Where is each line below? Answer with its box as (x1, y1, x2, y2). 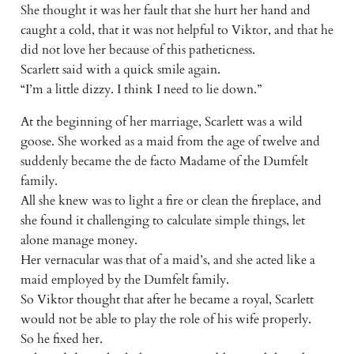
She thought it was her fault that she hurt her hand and (20, 2, 311, 20)
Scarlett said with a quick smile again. (20, 61, 220, 79)
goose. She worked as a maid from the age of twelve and (20, 133, 320, 151)
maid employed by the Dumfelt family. (20, 271, 229, 289)
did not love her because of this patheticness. (20, 41, 255, 59)
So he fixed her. (20, 330, 103, 348)
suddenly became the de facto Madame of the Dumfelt (20, 153, 308, 171)
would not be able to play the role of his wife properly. (20, 311, 311, 329)
